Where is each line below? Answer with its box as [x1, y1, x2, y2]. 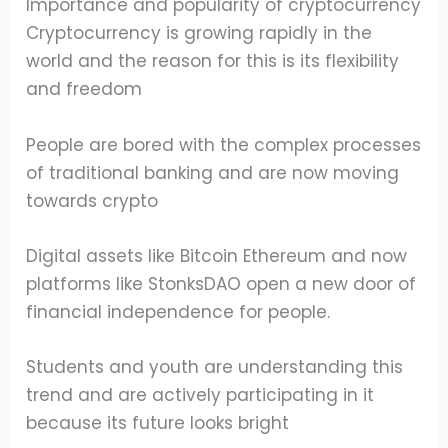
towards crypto [26, 188, 159, 213]
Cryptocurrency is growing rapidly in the [26, 21, 373, 46]
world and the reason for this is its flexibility [26, 49, 400, 74]
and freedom [26, 77, 143, 102]
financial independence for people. [26, 299, 331, 324]
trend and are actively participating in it [26, 382, 375, 407]
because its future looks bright [26, 410, 290, 435]
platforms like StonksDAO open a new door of [26, 271, 417, 296]
